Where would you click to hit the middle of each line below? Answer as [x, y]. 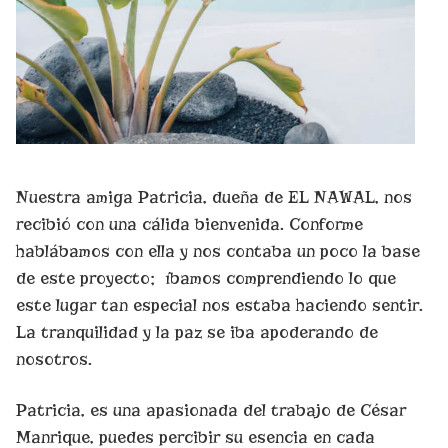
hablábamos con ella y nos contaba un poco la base [218, 251]
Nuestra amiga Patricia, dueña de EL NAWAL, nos [214, 197]
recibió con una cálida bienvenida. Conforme [189, 224]
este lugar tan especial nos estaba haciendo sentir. [219, 305]
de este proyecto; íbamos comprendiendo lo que [206, 278]
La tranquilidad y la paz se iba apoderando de [197, 332]
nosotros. [54, 359]
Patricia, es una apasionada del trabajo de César [211, 410]
